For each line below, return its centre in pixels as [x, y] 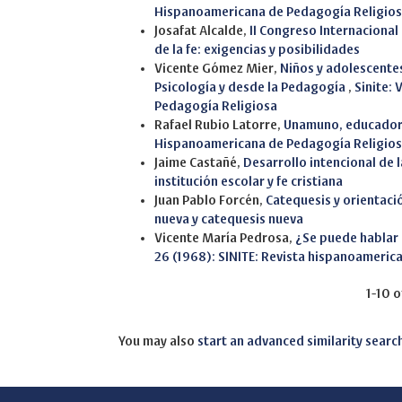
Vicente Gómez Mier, [217, 69]
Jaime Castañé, [199, 163]
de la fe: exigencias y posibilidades [257, 50]
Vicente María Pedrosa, [225, 238]
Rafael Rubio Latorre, [219, 125]
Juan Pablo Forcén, [210, 201]
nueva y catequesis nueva [229, 219]
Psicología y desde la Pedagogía [251, 87]
